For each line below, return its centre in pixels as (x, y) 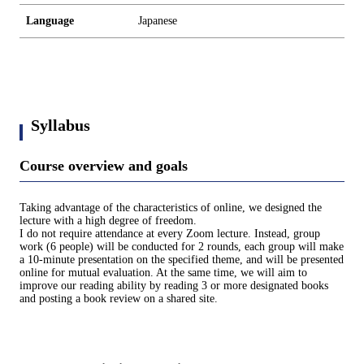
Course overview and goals (104, 166)
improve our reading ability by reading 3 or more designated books (174, 286)
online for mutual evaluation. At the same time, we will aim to (163, 273)
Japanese (158, 21)
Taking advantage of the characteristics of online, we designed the (171, 208)
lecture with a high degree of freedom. (108, 221)
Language (50, 21)
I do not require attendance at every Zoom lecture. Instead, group (170, 234)
